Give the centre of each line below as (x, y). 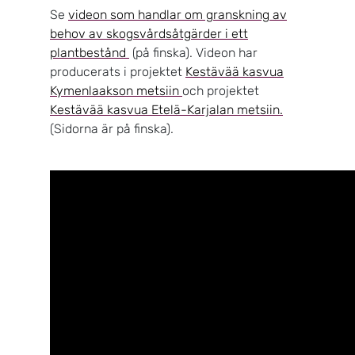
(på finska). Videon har (193, 52)
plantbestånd (90, 52)
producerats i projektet (118, 71)
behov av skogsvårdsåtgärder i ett (149, 33)
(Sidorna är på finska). (113, 128)
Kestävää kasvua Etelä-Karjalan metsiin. (166, 109)
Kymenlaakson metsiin (116, 90)
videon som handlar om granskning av (177, 14)
